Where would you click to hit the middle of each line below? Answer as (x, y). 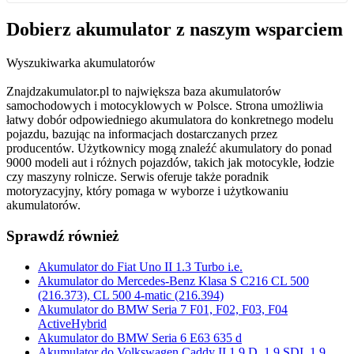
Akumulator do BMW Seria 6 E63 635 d (140, 337)
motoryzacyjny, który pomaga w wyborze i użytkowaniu (147, 191)
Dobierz (41, 30)
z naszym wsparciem (257, 30)
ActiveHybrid (72, 323)
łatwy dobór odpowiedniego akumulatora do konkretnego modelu (170, 120)
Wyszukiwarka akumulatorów (81, 63)
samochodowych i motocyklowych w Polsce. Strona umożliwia (165, 106)
